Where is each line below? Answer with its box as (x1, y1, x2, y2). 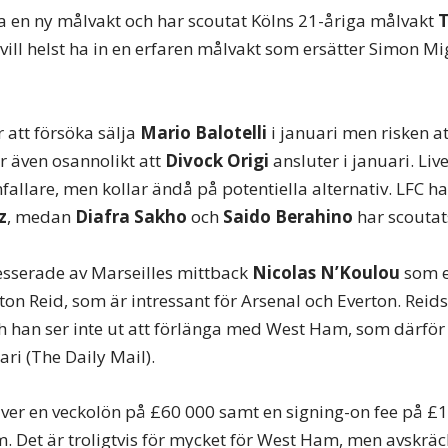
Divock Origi (165, 149, 269, 173)
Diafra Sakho (75, 205, 187, 229)
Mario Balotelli (140, 121, 267, 145)
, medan (7, 205, 75, 229)
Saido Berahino (223, 205, 353, 229)
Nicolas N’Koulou (252, 260, 400, 284)
